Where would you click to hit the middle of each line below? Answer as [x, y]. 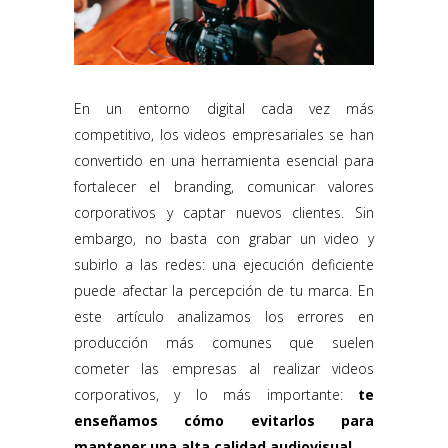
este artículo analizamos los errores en [224, 317]
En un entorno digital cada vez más [224, 109]
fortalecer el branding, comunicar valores [224, 187]
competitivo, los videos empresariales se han [224, 135]
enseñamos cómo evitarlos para [224, 421]
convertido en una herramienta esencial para [224, 161]
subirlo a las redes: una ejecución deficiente [224, 265]
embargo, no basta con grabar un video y [224, 239]
